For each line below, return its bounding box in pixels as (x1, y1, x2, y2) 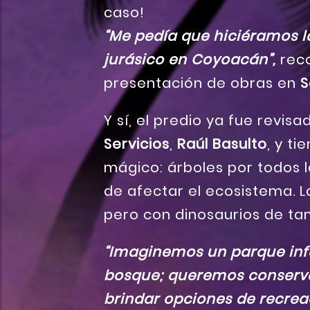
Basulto (212, 134, 267, 154)
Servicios (104, 134, 170, 154)
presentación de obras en (104, 73, 300, 93)
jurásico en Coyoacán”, (104, 50, 276, 70)
